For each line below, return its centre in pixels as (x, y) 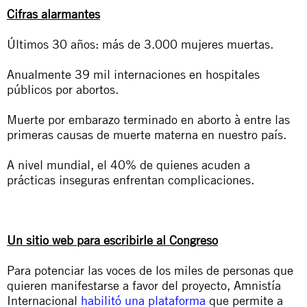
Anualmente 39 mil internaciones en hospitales (133, 74)
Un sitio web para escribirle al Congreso (112, 240)
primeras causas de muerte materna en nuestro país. (147, 134)
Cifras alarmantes (53, 14)
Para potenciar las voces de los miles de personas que (150, 270)
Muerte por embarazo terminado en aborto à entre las (148, 119)
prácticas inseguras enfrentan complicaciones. (131, 180)
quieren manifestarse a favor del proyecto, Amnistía (144, 285)
